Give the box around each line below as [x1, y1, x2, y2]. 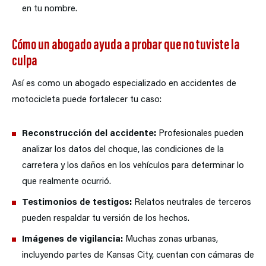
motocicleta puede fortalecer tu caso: [12, 96, 161, 105]
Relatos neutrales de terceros [132, 198, 251, 208]
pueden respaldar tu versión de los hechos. [22, 214, 189, 224]
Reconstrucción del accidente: [22, 129, 156, 139]
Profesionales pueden [156, 129, 243, 139]
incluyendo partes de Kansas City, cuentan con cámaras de [22, 251, 254, 261]
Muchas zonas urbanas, [123, 235, 218, 245]
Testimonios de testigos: [22, 198, 132, 208]
